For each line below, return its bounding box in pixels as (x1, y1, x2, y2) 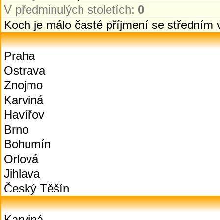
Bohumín (4, 137, 51, 151)
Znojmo (4, 79, 43, 92)
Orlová (4, 152, 38, 165)
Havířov (4, 108, 44, 121)
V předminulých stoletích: (4, 3, 138, 16)
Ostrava (4, 64, 45, 77)
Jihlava (4, 167, 40, 180)
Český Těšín (4, 182, 69, 195)
